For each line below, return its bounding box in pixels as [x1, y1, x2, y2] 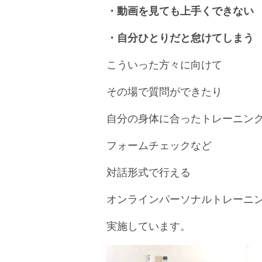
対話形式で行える [106, 167, 191, 178]
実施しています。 [106, 220, 191, 232]
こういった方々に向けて [106, 59, 222, 71]
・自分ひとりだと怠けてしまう [106, 32, 254, 44]
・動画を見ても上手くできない [106, 5, 254, 17]
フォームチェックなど [106, 140, 212, 151]
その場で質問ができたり [106, 86, 222, 98]
